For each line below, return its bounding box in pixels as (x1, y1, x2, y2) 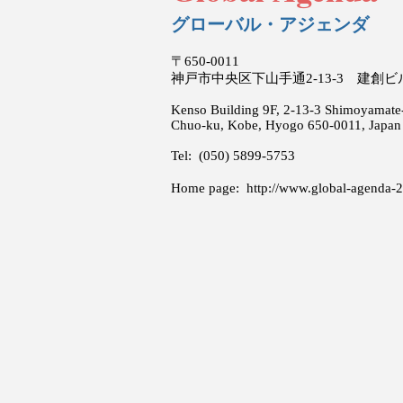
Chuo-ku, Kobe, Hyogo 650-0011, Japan (171, 118, 401, 132)
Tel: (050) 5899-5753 (171, 148, 295, 163)
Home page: (171, 181, 246, 195)
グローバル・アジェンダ (171, 14, 369, 34)
